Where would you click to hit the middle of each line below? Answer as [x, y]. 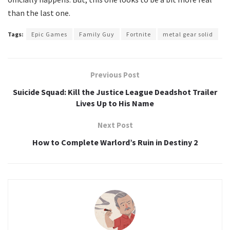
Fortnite [139, 34]
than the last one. [39, 13]
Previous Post [115, 74]
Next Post [115, 125]
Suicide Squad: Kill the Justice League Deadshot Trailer [115, 92]
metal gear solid [188, 34]
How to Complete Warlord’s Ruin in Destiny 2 [115, 142]
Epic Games [49, 34]
